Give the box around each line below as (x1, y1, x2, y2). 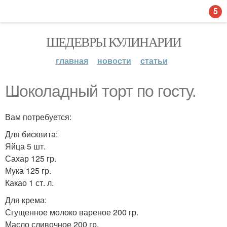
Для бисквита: (5, 128, 58, 140)
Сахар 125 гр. (5, 153, 56, 164)
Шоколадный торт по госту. (5, 82, 196, 100)
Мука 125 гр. (5, 165, 51, 176)
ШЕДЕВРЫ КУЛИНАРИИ (46, 33, 181, 50)
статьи (140, 55, 168, 66)
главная (55, 55, 88, 66)
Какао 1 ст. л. (5, 177, 54, 188)
